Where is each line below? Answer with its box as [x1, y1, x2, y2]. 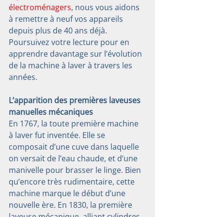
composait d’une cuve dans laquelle [9, 141, 141, 153]
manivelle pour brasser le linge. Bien [9, 165, 143, 176]
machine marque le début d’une [9, 188, 127, 199]
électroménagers [9, 2, 71, 13]
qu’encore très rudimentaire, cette [9, 176, 137, 187]
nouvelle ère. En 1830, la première [9, 200, 134, 211]
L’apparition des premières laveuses [9, 95, 142, 106]
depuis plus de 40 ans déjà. [9, 25, 109, 36]
